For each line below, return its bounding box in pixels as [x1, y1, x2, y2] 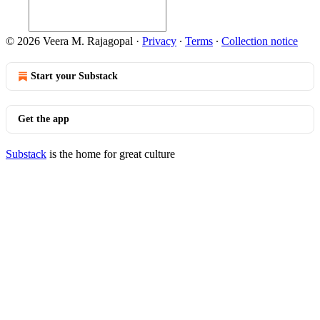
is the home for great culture [46, 148, 175, 160]
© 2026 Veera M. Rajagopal [6, 35, 133, 47]
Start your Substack [31, 71, 118, 81]
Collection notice [221, 35, 298, 47]
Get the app [18, 114, 69, 124]
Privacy [142, 35, 176, 47]
